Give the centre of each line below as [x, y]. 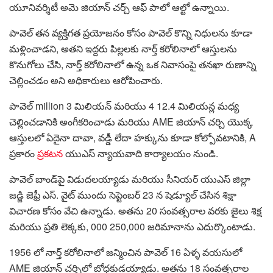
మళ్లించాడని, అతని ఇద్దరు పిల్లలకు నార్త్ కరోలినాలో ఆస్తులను [123, 49]
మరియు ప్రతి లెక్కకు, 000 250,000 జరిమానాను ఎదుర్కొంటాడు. [132, 227]
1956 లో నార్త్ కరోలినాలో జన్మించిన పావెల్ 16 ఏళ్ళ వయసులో [126, 252]
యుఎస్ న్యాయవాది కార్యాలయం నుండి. [140, 154]
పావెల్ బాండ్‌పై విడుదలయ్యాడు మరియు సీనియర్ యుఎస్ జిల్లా [130, 179]
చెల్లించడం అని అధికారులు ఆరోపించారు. [86, 80]
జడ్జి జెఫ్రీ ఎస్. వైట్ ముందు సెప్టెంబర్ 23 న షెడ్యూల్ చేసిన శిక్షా [123, 195]
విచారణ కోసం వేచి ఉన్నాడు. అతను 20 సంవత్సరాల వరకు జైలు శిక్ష [135, 211]
